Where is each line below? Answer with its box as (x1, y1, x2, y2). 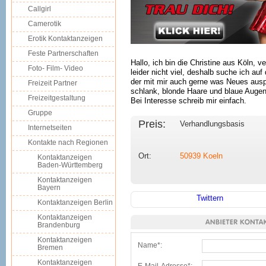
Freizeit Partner (28, 79, 77, 87)
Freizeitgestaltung (28, 94, 85, 102)
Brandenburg (37, 221, 80, 229)
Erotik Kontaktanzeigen (28, 34, 103, 43)
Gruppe (28, 109, 52, 117)
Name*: (138, 241, 162, 249)
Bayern (37, 183, 61, 192)
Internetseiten (28, 123, 72, 132)
